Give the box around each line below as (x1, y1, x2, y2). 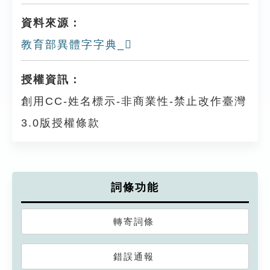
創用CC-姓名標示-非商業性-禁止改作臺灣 (21, 95, 246, 107)
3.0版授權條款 (21, 116, 100, 129)
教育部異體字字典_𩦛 (21, 38, 133, 51)
